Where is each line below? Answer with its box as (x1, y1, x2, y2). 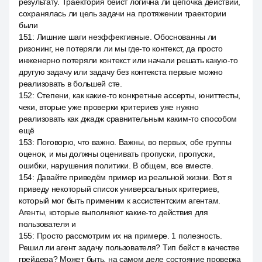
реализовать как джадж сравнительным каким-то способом (19, 114, 237, 123)
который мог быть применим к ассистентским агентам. (19, 196, 221, 205)
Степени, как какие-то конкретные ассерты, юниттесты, (36, 91, 241, 100)
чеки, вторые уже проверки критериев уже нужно (19, 102, 199, 112)
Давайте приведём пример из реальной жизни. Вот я (36, 173, 233, 182)
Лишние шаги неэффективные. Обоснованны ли (36, 32, 217, 42)
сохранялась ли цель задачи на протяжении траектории (19, 9, 226, 18)
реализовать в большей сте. (19, 79, 122, 88)
